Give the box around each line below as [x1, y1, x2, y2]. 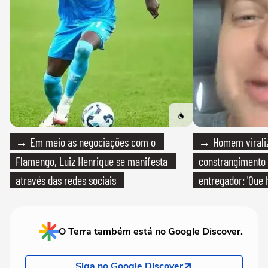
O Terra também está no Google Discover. [59, 225, 243, 239]
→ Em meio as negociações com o [16, 135, 156, 150]
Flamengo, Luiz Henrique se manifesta [16, 154, 167, 169]
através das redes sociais [16, 173, 116, 188]
